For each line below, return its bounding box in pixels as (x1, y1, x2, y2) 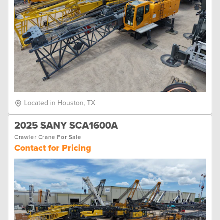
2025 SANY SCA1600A (14, 120, 118, 132)
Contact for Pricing (14, 142, 91, 154)
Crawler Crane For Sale (14, 134, 82, 141)
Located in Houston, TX (24, 99, 95, 108)
